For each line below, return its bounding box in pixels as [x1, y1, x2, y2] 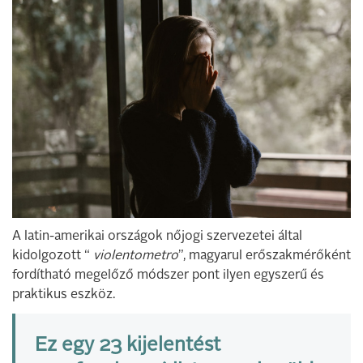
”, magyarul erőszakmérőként [178, 250, 351, 263]
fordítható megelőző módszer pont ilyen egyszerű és [12, 269, 324, 283]
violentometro [93, 250, 178, 263]
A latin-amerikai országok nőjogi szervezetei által [12, 230, 302, 244]
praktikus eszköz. [12, 288, 115, 302]
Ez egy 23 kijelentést [35, 336, 220, 357]
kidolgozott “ [12, 250, 93, 263]
